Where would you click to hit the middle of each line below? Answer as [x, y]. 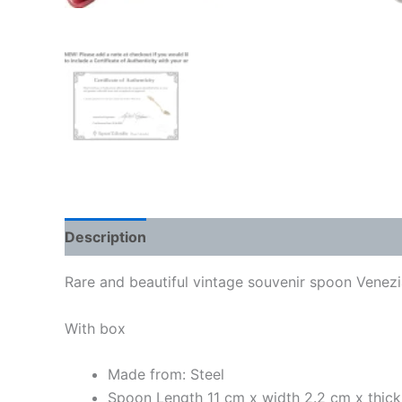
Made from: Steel [166, 375]
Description [105, 236]
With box [95, 328]
